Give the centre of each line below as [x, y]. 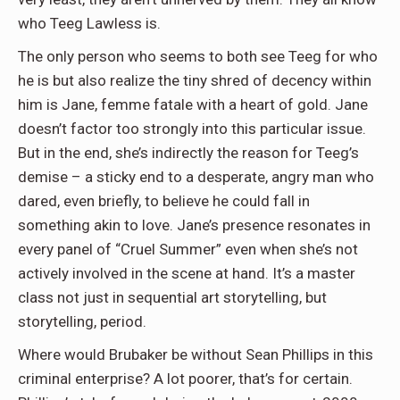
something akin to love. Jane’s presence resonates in [194, 225]
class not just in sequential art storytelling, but [172, 298]
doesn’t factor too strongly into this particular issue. [192, 129]
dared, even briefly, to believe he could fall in [164, 201]
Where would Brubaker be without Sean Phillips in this [196, 355]
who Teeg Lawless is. [89, 24]
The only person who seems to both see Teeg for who [198, 57]
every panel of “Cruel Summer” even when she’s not [188, 250]
